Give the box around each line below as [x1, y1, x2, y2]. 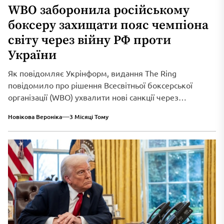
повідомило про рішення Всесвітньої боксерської [8, 80, 192, 90]
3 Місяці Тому [69, 112, 108, 121]
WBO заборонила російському [8, 2, 189, 18]
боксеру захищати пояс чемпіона [8, 17, 208, 33]
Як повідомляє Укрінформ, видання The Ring [8, 68, 176, 78]
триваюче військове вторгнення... [8, 104, 135, 114]
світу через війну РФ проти [8, 32, 171, 48]
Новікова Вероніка [8, 112, 62, 121]
